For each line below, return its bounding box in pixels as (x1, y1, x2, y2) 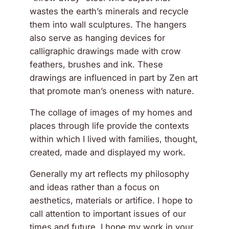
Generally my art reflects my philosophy (30, 169, 190, 179)
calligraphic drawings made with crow (30, 46, 181, 57)
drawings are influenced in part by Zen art (30, 73, 198, 83)
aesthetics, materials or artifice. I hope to (30, 195, 193, 206)
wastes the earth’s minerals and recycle (30, 6, 189, 17)
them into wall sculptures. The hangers (30, 19, 187, 30)
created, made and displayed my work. (30, 147, 186, 158)
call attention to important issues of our (30, 209, 187, 219)
